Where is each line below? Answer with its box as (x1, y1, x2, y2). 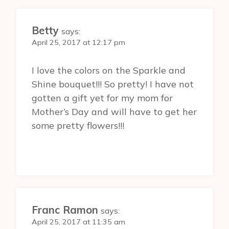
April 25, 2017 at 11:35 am (32, 217, 125, 227)
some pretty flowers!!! (32, 120, 124, 132)
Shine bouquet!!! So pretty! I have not (32, 78, 194, 90)
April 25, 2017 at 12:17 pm (32, 37, 125, 47)
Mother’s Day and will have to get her (32, 106, 197, 118)
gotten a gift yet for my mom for (32, 92, 173, 104)
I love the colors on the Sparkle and (32, 64, 186, 77)
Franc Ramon (32, 203, 98, 217)
